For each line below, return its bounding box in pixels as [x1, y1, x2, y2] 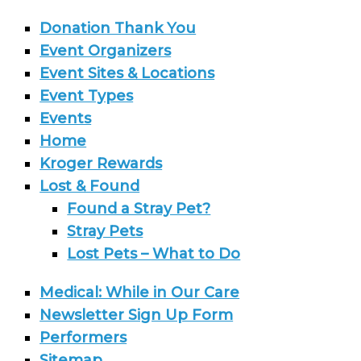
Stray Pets [67, 222, 143, 240]
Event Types [39, 86, 134, 105]
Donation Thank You [39, 19, 197, 37]
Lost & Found [39, 176, 140, 195]
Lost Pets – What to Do [67, 244, 241, 263]
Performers [39, 328, 127, 346]
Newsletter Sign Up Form [39, 305, 234, 324]
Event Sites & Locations [39, 64, 215, 82]
